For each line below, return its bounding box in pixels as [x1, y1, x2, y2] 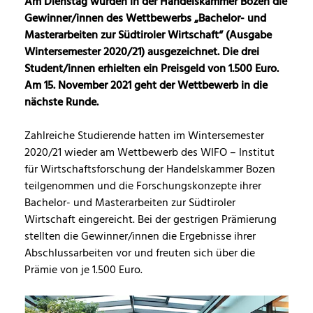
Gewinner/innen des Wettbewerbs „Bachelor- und [24, 10, 266, 28]
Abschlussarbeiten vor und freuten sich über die [24, 245, 255, 263]
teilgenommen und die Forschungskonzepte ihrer [24, 177, 261, 196]
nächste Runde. [24, 94, 99, 112]
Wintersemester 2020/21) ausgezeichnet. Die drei [24, 43, 259, 61]
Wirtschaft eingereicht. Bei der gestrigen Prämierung [24, 211, 277, 229]
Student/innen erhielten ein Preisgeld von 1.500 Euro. [24, 60, 279, 78]
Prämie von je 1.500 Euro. [24, 261, 143, 279]
